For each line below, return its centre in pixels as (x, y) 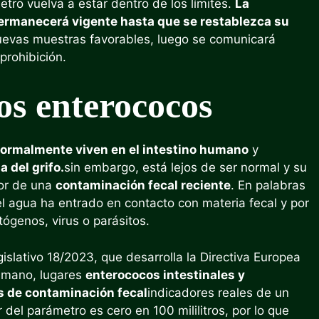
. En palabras (268, 185)
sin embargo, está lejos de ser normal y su (185, 167)
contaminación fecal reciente (143, 185)
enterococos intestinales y (165, 274)
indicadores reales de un (218, 292)
